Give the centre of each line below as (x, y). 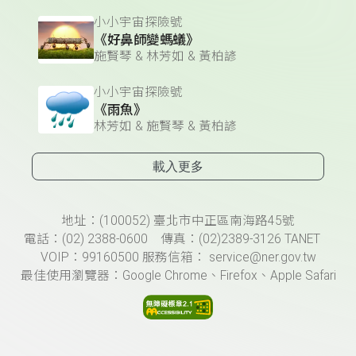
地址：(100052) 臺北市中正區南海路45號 (178, 221)
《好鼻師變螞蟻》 (147, 40)
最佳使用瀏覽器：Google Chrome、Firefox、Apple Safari (178, 276)
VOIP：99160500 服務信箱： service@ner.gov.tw (178, 258)
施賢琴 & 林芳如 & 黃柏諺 (165, 57)
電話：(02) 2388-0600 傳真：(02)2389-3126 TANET (178, 240)
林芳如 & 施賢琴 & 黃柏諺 (165, 127)
